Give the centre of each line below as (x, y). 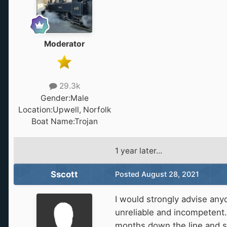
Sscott (64, 174)
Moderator (64, 44)
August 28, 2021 (170, 174)
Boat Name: (53, 121)
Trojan (86, 121)
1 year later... (139, 150)
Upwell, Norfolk (82, 109)
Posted (128, 174)
